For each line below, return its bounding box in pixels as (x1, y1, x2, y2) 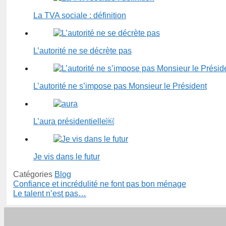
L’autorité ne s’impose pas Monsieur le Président (33, 82, 207, 91)
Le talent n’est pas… (13, 189, 86, 198)
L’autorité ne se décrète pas (33, 46, 132, 55)
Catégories (13, 170, 54, 179)
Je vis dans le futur (33, 152, 100, 161)
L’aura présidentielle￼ (33, 117, 114, 126)
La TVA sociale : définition (33, 11, 126, 20)
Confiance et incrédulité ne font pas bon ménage (13, 180, 186, 189)
